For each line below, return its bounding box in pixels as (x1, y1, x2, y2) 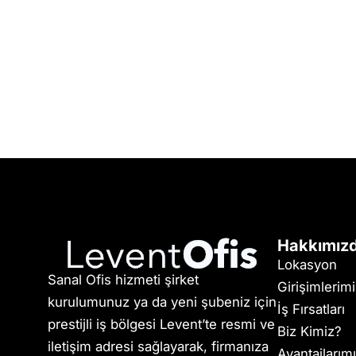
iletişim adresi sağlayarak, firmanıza (48, 339, 269, 354)
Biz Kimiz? (277, 323, 342, 339)
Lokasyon (277, 257, 337, 273)
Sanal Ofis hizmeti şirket (48, 272, 199, 288)
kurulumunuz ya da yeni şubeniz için (48, 294, 277, 310)
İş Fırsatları (277, 301, 345, 317)
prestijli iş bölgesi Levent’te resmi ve (48, 316, 275, 332)
